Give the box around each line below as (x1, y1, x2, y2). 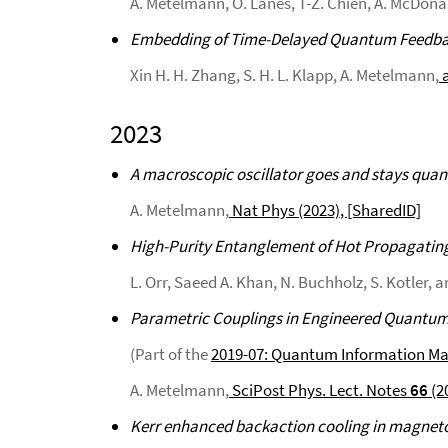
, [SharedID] (340, 199, 421, 221)
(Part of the (130, 343, 211, 365)
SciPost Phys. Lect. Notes (229, 379, 410, 401)
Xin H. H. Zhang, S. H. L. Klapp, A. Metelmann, (130, 64, 439, 86)
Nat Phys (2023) (229, 199, 340, 221)
